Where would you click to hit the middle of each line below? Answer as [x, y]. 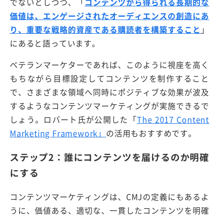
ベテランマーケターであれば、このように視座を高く [109, 65]
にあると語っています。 [55, 43]
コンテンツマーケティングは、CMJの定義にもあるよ [109, 196]
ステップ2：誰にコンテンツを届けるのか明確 [109, 157]
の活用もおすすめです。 [151, 133]
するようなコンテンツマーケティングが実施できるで [109, 106]
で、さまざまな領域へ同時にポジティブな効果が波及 [109, 92]
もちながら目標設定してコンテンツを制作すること [109, 78]
